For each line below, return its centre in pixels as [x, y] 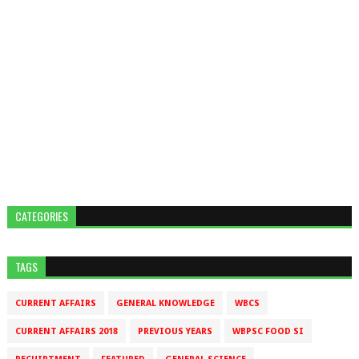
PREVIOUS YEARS [175, 332]
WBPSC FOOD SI [268, 332]
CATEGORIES [41, 216]
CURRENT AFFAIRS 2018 [66, 332]
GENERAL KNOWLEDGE [165, 304]
